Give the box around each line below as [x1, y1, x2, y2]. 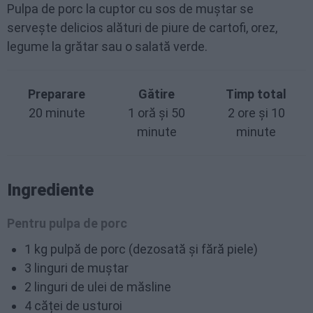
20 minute [28, 105, 85, 120]
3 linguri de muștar [24, 260, 129, 275]
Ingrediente [7, 180, 94, 200]
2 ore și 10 [227, 105, 285, 120]
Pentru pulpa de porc [7, 215, 127, 231]
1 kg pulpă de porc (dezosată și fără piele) [24, 241, 258, 256]
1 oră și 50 [128, 105, 185, 120]
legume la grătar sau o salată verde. [7, 38, 208, 54]
